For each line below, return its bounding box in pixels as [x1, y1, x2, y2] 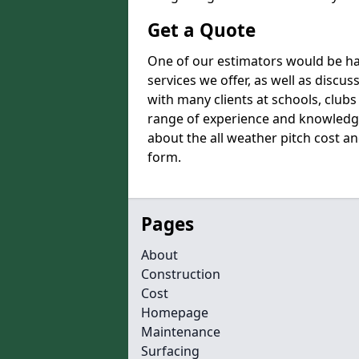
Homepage [141, 304, 208, 321]
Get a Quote [147, 18, 256, 42]
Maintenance [141, 323, 220, 341]
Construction [141, 265, 220, 283]
